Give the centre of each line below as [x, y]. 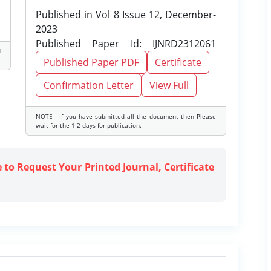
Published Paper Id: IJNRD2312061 [126, 44]
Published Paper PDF [91, 62]
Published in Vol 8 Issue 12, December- [126, 15]
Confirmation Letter [89, 85]
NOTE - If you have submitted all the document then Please [126, 116]
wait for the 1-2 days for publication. [89, 125]
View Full [169, 85]
